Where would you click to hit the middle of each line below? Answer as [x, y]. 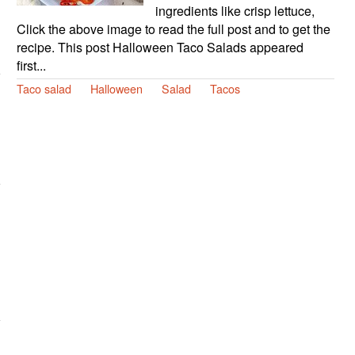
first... [31, 65]
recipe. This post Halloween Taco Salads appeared [160, 47]
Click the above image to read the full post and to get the [173, 29]
